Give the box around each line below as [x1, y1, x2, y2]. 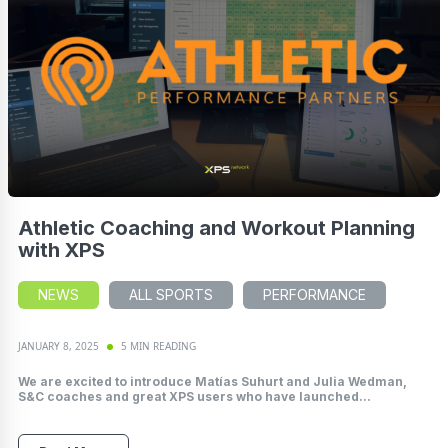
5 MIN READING [121, 339, 196, 354]
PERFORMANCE [263, 286, 366, 304]
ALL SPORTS [129, 286, 213, 304]
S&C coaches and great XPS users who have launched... [18, 389, 371, 405]
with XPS [18, 238, 105, 263]
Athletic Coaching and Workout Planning [18, 216, 415, 241]
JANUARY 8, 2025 [18, 339, 99, 354]
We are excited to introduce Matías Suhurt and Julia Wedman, [18, 374, 407, 390]
